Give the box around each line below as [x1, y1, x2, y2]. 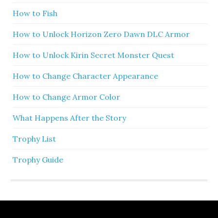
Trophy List [13, 134, 56, 144]
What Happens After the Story [13, 113, 127, 123]
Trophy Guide [13, 155, 64, 165]
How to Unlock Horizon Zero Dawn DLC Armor [13, 29, 190, 39]
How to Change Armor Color [13, 92, 121, 102]
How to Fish [13, 8, 58, 18]
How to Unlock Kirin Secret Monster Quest [13, 50, 175, 60]
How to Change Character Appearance [13, 71, 159, 81]
